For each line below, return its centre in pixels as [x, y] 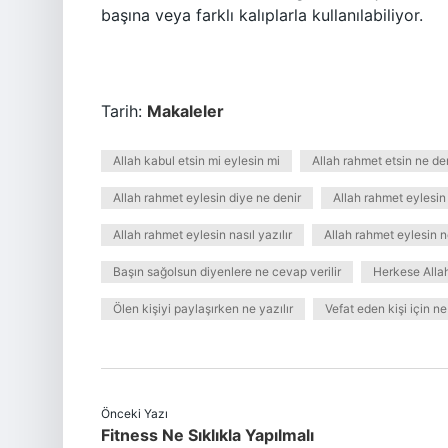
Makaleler [185, 111]
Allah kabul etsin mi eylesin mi [196, 160]
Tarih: [124, 111]
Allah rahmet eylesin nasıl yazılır [202, 234]
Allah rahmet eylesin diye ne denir [207, 197]
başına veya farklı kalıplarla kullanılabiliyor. [262, 15]
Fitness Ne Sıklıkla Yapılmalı [207, 435]
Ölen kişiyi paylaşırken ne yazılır [203, 308]
